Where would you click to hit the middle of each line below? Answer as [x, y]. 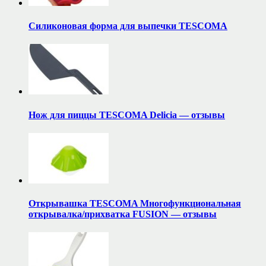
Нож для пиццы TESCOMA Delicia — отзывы [127, 115]
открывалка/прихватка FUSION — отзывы [123, 214]
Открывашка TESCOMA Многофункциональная [135, 204]
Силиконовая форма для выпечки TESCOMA [128, 26]
